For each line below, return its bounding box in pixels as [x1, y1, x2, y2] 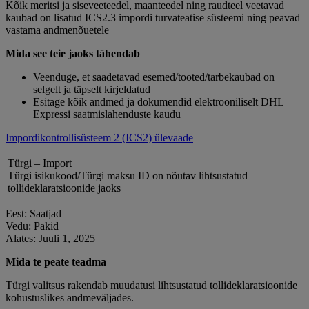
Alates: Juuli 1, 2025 [6, 232, 95, 245]
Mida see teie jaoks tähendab [6, 48, 140, 60]
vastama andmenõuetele [6, 24, 109, 37]
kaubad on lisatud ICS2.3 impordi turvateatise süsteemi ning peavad [6, 12, 300, 24]
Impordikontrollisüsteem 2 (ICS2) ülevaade [6, 132, 193, 144]
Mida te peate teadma [6, 256, 106, 268]
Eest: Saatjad [6, 208, 61, 220]
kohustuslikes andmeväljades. [6, 292, 134, 304]
